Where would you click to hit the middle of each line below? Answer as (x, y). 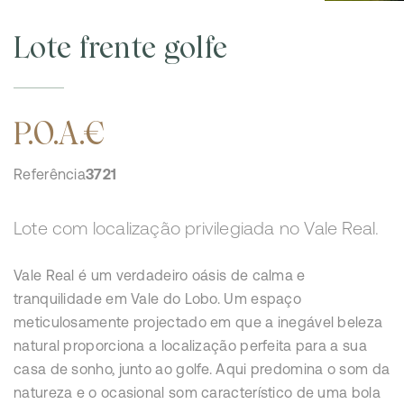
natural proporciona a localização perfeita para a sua (190, 346)
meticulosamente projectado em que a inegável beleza (198, 322)
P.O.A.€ (60, 134)
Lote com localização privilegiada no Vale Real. (197, 228)
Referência (50, 174)
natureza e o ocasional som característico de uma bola (197, 393)
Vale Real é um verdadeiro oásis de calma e (160, 275)
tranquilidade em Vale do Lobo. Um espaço (157, 299)
